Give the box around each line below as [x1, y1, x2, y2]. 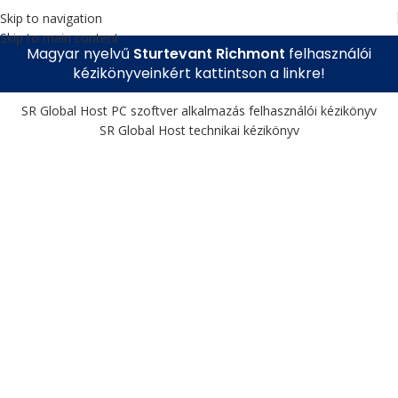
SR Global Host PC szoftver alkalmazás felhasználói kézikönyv [21, 102, 377, 119]
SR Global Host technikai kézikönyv [99, 122, 299, 139]
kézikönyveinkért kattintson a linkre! [73, 63, 325, 84]
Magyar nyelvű [27, 44, 133, 64]
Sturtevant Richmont [133, 44, 289, 64]
